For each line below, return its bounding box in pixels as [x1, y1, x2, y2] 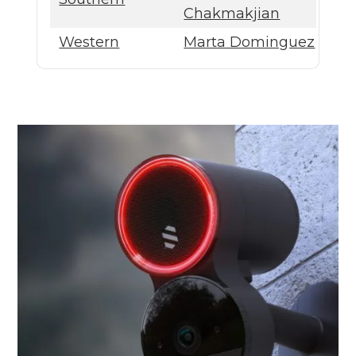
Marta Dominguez [184, 33, 315, 51]
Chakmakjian [184, 4, 281, 22]
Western [59, 33, 120, 51]
